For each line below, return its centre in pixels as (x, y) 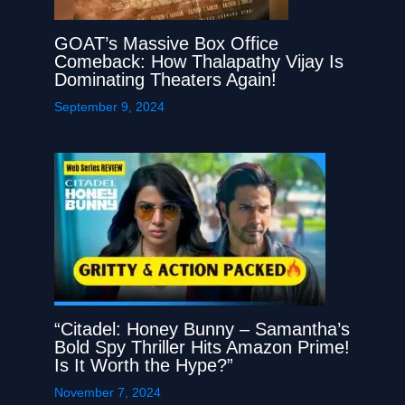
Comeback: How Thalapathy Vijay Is (199, 62)
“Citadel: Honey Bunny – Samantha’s (202, 330)
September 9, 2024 (109, 107)
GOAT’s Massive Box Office (166, 44)
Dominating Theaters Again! (165, 80)
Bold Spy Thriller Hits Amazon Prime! (202, 348)
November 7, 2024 (108, 393)
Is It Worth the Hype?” (144, 366)
